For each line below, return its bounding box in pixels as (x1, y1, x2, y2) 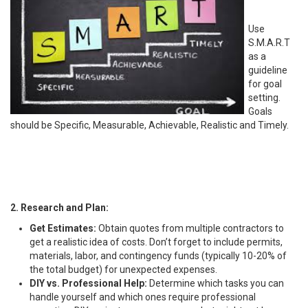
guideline (248, 64, 287, 76)
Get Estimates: (30, 222, 96, 234)
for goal (248, 78, 282, 89)
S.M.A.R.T (248, 36, 290, 48)
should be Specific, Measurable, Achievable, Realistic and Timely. (10, 119, 289, 131)
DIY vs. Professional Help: (30, 277, 147, 289)
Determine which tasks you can (147, 277, 284, 289)
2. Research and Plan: (10, 201, 109, 213)
